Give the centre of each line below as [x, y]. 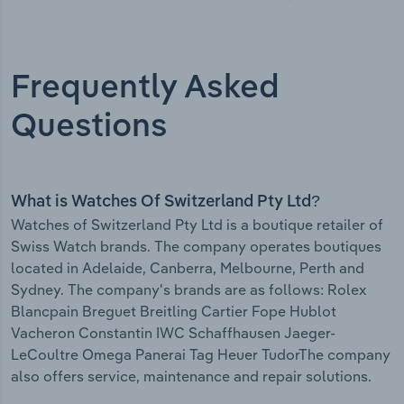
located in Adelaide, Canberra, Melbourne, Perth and [188, 268]
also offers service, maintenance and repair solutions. [191, 376]
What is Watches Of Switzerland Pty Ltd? [165, 202]
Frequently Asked [145, 89]
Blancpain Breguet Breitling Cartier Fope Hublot [174, 312]
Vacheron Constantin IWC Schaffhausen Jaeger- [173, 333]
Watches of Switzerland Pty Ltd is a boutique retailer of [197, 225]
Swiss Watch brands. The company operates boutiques [196, 247]
